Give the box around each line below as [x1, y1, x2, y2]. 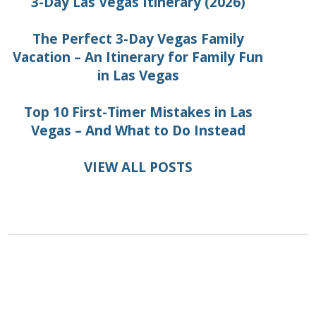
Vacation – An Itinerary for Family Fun [13, 47, 263, 66]
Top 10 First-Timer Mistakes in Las [23, 102, 253, 121]
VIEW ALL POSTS [83, 157, 193, 176]
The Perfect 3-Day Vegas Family [32, 29, 244, 48]
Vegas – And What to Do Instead [30, 121, 245, 140]
